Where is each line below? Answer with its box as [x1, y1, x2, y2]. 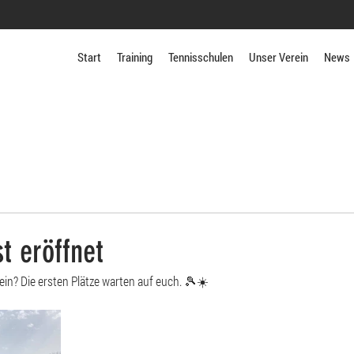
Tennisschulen [168, 49, 233, 65]
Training [117, 49, 153, 65]
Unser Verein [249, 49, 308, 65]
